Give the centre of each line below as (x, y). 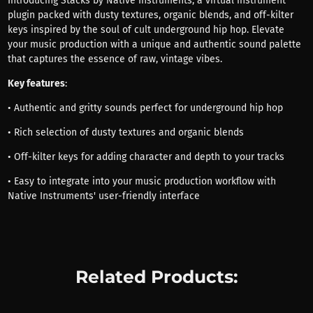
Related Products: (156, 276)
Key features (36, 83)
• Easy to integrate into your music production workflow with (141, 181)
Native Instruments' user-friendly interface (103, 196)
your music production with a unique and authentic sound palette (154, 44)
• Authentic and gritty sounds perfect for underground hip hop (145, 108)
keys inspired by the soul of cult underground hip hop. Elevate (146, 29)
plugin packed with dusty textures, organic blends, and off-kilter (150, 15)
